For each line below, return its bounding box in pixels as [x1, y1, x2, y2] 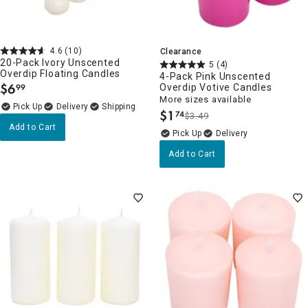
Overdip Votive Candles [159, 81, 272, 93]
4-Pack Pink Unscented [159, 70, 271, 82]
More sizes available [159, 93, 252, 104]
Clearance [160, 46, 202, 56]
